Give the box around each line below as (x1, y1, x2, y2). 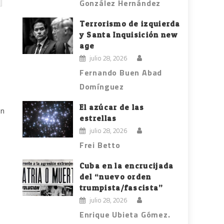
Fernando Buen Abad (79, 66, 162, 79)
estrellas (79, 113, 117, 123)
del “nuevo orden (79, 172, 151, 182)
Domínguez (79, 80, 124, 93)
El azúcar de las (79, 102, 144, 112)
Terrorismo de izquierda (79, 19, 180, 29)
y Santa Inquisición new (79, 30, 178, 40)
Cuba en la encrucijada (79, 161, 174, 171)
